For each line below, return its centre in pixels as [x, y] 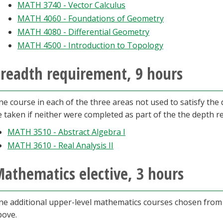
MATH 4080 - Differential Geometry [83, 32]
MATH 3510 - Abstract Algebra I [66, 132]
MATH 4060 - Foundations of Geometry [91, 18]
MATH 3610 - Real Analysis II [60, 145]
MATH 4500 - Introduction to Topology [90, 45]
